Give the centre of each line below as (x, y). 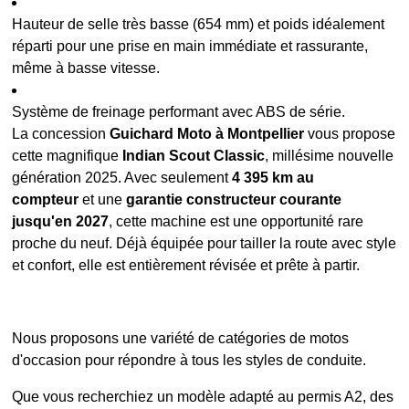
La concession (61, 133)
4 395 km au (273, 177)
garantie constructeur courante (234, 199)
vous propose (350, 133)
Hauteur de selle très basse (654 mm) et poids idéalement (199, 24)
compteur (46, 199)
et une (103, 199)
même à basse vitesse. (86, 68)
